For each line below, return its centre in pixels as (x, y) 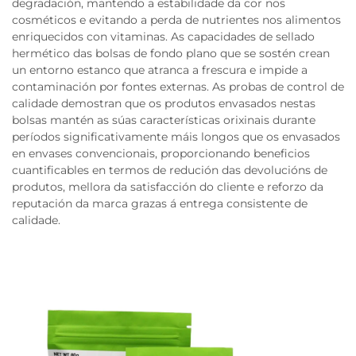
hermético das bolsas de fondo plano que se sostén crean (171, 54)
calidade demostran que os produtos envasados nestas (164, 104)
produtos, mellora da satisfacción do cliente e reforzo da (168, 187)
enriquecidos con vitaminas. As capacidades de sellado (163, 37)
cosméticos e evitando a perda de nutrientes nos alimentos (176, 20)
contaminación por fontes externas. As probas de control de (178, 87)
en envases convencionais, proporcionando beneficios (161, 154)
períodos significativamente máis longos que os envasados (176, 137)
